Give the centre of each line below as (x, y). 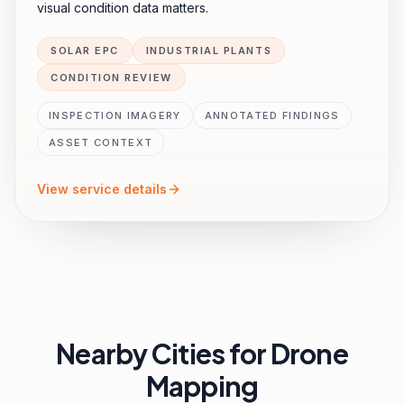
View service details (102, 189)
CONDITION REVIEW (111, 78)
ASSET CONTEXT (101, 142)
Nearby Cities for (163, 353)
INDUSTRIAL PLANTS (209, 50)
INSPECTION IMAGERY (115, 115)
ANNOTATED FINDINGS (272, 115)
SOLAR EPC (85, 50)
